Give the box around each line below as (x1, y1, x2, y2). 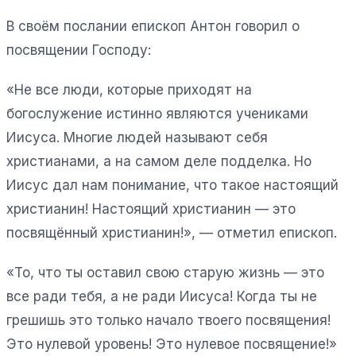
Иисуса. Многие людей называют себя (6, 129, 268, 145)
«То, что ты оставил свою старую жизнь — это (6, 264, 324, 281)
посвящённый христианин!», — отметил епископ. (6, 224, 337, 241)
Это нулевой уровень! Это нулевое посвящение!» (6, 335, 337, 352)
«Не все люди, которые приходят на (6, 81, 252, 98)
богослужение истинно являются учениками (6, 105, 308, 122)
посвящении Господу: (6, 41, 151, 58)
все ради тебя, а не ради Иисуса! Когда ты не (6, 288, 317, 304)
